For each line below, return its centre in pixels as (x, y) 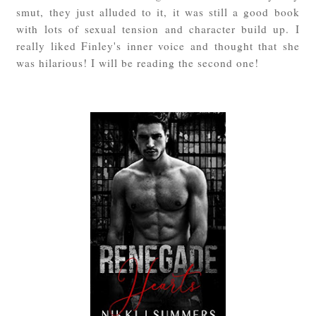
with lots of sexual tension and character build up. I (158, 29)
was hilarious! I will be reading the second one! (138, 62)
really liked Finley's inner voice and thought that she (158, 45)
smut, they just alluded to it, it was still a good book (158, 12)
